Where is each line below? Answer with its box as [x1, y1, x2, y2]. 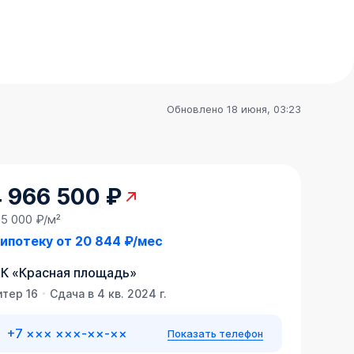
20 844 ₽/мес [74, 233, 163, 249]
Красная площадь [18, 265, 130, 281]
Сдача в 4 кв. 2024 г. [49, 287, 167, 300]
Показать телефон [167, 326, 263, 340]
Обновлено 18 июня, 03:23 [166, 103, 301, 115]
